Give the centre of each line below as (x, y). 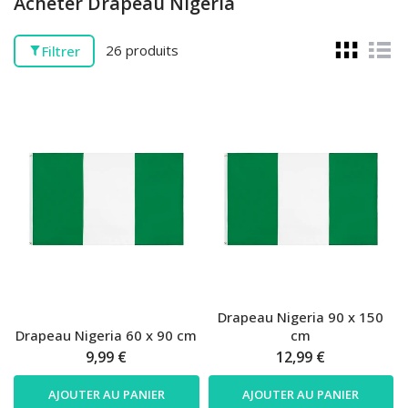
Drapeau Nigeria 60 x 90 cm (107, 336)
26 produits (142, 51)
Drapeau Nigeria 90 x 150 (301, 317)
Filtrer (61, 51)
